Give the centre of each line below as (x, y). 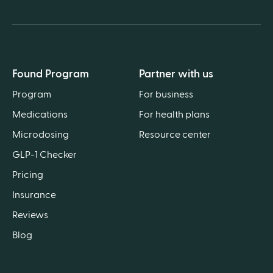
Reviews (30, 215)
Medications (40, 114)
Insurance (34, 195)
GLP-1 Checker (44, 154)
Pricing (28, 175)
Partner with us (176, 74)
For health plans (174, 114)
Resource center (175, 134)
